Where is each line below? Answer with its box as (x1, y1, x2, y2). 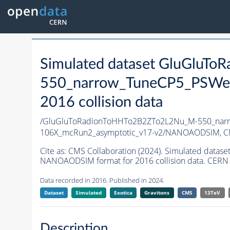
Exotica (113, 189, 132, 197)
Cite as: (40, 145, 68, 157)
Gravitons (144, 189, 170, 197)
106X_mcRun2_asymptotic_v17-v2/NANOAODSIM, (40, 127, 223, 139)
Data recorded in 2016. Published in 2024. (40, 176, 164, 185)
